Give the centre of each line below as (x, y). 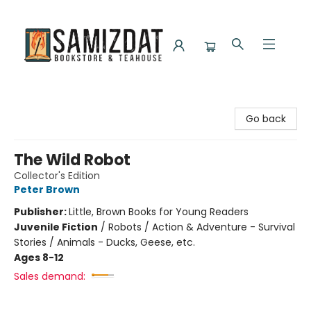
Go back (266, 119)
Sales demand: (50, 276)
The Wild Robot (72, 160)
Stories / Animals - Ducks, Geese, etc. (104, 242)
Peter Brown (47, 190)
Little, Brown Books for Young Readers (159, 212)
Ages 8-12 (39, 258)
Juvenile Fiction (56, 227)
